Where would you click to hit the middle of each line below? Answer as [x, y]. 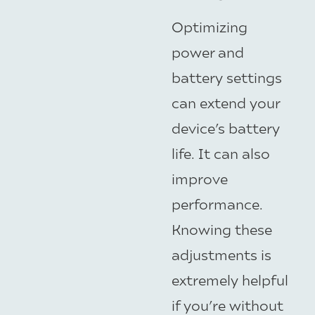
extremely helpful [230, 280]
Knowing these [222, 229]
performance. [217, 204]
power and [208, 52]
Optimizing [210, 27]
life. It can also [221, 153]
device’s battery [226, 128]
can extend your [226, 103]
